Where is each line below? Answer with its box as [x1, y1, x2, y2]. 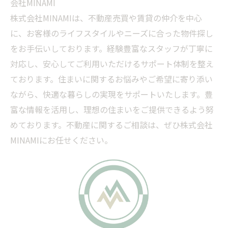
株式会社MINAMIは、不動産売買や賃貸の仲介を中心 [10, 12, 202, 24]
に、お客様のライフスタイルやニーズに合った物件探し [10, 27, 213, 39]
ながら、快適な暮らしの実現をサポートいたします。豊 [10, 88, 213, 100]
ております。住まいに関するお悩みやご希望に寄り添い [10, 73, 213, 85]
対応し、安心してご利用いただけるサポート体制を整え [10, 58, 214, 70]
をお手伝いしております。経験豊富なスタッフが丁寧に [10, 42, 213, 54]
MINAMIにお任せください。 [10, 134, 112, 146]
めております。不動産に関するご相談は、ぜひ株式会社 [10, 119, 213, 131]
